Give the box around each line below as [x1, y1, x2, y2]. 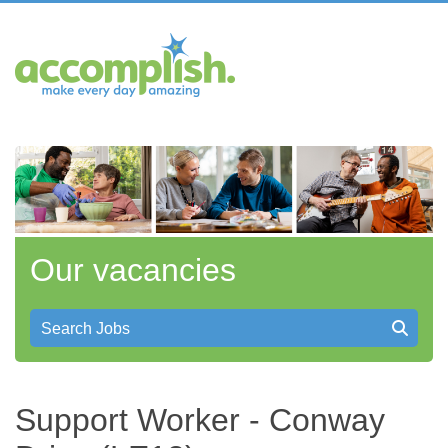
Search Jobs [41, 320, 130, 338]
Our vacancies [30, 252, 236, 289]
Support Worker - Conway [15, 402, 385, 439]
